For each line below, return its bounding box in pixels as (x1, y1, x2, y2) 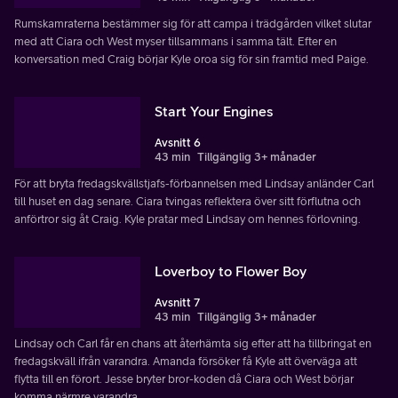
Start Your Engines (155, 103, 273, 120)
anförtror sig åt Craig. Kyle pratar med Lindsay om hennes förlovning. (14, 212, 361, 227)
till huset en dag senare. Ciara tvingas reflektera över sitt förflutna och (14, 195, 361, 209)
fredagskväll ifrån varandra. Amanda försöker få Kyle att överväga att (14, 354, 357, 369)
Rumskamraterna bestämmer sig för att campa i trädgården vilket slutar (14, 17, 371, 31)
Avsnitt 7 (155, 296, 200, 310)
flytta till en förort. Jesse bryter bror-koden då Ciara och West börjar (14, 372, 354, 386)
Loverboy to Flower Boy (155, 263, 306, 280)
